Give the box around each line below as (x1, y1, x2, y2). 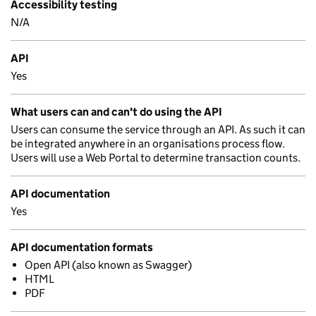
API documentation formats (11, 241, 153, 254)
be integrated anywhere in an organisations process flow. (11, 137, 285, 150)
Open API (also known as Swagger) (25, 258, 192, 272)
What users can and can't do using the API (11, 105, 222, 119)
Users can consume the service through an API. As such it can (11, 123, 305, 136)
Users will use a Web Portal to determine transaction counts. (11, 151, 300, 164)
